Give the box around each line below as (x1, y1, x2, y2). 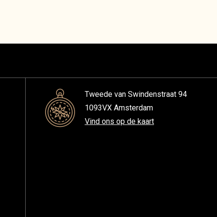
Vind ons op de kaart (84, 117, 154, 126)
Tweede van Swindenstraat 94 (84, 90, 187, 99)
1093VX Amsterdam (84, 103, 155, 112)
